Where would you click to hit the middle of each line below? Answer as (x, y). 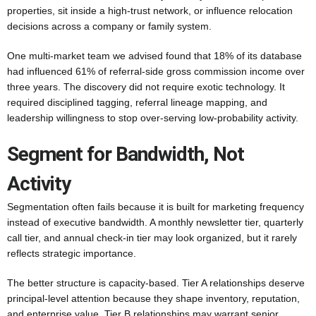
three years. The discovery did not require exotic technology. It (146, 87)
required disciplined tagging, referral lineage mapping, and (137, 102)
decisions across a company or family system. (109, 26)
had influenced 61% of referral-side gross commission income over (156, 71)
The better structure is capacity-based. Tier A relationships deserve (156, 283)
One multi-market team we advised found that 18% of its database (154, 56)
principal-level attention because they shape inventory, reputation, (153, 298)
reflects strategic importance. (72, 253)
